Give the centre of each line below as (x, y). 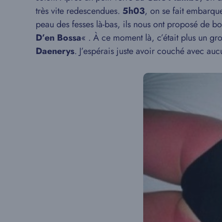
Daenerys (55, 51)
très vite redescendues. (79, 11)
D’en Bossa (58, 38)
